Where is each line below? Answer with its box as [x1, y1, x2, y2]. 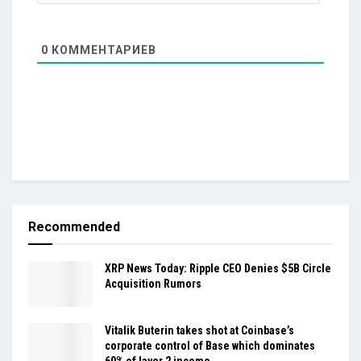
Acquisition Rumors [105, 276, 201, 290]
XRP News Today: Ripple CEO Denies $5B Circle [105, 261, 331, 275]
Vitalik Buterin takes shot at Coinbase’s [105, 323, 294, 337]
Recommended [28, 218, 120, 234]
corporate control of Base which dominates [105, 338, 315, 352]
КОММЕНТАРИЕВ [48, 43, 156, 56]
